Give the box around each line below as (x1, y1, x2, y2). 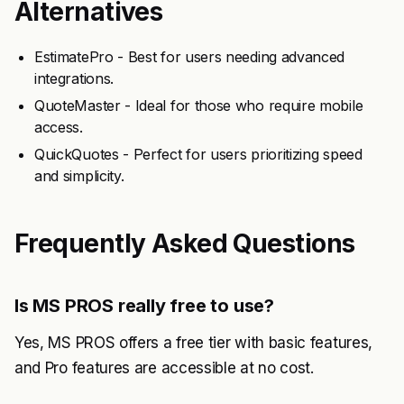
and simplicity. (34, 167, 124, 185)
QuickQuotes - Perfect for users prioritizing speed (34, 145, 363, 163)
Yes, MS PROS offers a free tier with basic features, (14, 334, 372, 352)
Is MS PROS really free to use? (14, 295, 274, 317)
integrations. (34, 69, 114, 87)
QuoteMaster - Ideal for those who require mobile (34, 96, 363, 115)
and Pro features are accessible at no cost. (14, 359, 314, 377)
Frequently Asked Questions (14, 228, 355, 259)
